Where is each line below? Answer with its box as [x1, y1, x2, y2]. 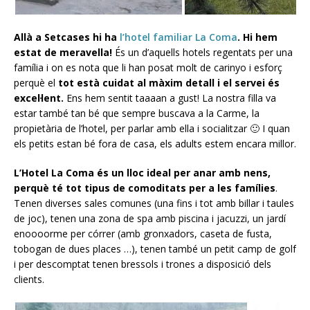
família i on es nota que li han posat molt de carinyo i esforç [14, 60, 282, 74]
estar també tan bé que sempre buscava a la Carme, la [14, 106, 259, 120]
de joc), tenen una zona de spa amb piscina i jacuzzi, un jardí [14, 211, 286, 225]
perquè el [14, 75, 58, 89]
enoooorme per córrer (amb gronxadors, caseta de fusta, [14, 226, 272, 240]
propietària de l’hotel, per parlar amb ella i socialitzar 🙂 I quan [14, 121, 290, 135]
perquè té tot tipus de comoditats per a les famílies [14, 181, 275, 194]
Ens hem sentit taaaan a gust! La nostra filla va [64, 91, 276, 104]
